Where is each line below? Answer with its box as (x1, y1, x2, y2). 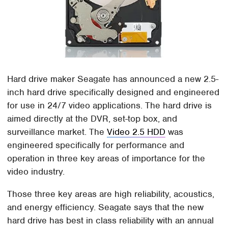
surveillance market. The (7, 126, 107, 137)
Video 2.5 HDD (107, 126, 166, 137)
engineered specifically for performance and (7, 139, 185, 151)
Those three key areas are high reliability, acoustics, (7, 188, 215, 199)
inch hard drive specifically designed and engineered (7, 86, 220, 98)
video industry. (7, 165, 65, 177)
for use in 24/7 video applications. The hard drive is (7, 99, 212, 111)
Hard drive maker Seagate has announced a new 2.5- (7, 73, 219, 84)
